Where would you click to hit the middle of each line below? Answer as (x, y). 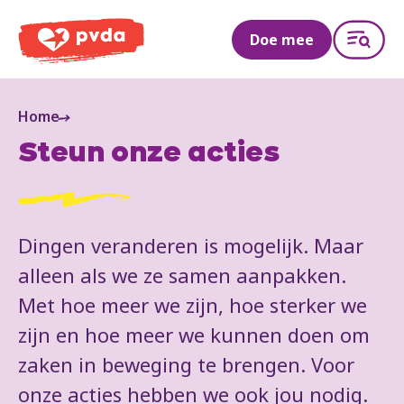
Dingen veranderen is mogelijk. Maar (191, 246)
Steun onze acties (149, 155)
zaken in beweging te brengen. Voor (186, 365)
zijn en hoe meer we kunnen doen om (194, 335)
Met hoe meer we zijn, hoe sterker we (193, 305)
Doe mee (282, 39)
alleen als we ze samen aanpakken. (182, 275)
